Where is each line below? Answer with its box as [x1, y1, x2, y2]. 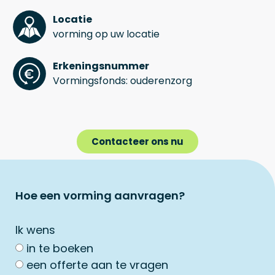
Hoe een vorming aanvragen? [15, 187, 185, 203]
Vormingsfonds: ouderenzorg [53, 73, 192, 88]
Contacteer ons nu [91, 134, 184, 148]
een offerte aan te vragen [26, 257, 168, 273]
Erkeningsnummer [53, 58, 149, 73]
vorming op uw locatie [53, 26, 160, 41]
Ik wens [15, 222, 55, 238]
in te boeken [26, 241, 93, 257]
